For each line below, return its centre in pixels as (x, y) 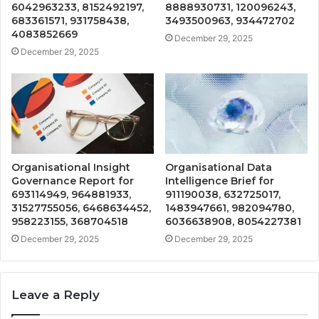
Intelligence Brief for (220, 181)
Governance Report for (73, 181)
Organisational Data (219, 167)
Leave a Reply (56, 294)
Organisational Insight (71, 167)
